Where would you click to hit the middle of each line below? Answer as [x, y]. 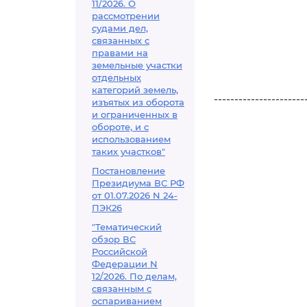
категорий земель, [135, 90]
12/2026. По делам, [134, 276]
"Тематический [127, 227]
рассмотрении [126, 16]
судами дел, [120, 28]
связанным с [122, 288]
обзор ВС [114, 239]
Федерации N [125, 264]
